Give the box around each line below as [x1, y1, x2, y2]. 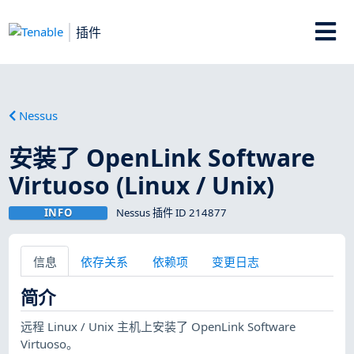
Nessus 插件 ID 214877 [115, 205, 227, 220]
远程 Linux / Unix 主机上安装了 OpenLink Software [21, 318, 296, 334]
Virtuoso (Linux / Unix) [9, 168, 275, 201]
